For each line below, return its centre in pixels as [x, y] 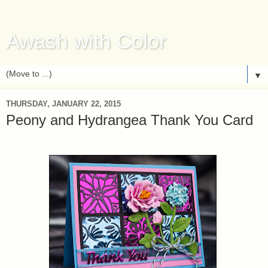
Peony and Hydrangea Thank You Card [130, 120]
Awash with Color [86, 41]
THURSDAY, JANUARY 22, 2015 [63, 103]
